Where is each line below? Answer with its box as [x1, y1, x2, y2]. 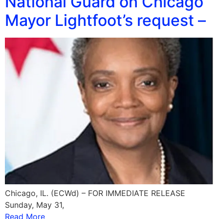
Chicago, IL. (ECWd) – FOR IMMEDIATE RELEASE [5, 188, 185, 198]
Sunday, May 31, [5, 199, 64, 210]
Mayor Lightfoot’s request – [5, 10, 206, 30]
